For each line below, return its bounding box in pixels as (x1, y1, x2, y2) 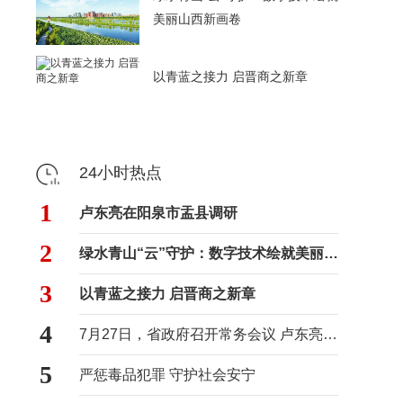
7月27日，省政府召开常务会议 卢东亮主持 (323, 327, 337, 342)
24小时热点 (79, 164, 162, 182)
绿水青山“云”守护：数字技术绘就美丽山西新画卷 (324, 246, 338, 261)
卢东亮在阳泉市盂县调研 (79, 205, 237, 220)
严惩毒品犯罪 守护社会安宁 (79, 367, 255, 382)
